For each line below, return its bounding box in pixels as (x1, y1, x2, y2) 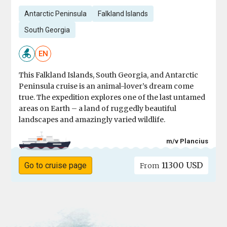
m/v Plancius (166, 137, 208, 145)
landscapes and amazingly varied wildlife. (19, 115, 166, 125)
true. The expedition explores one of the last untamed (19, 93, 206, 102)
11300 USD (159, 160, 203, 171)
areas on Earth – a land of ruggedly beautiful (19, 104, 177, 113)
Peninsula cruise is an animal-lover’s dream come (19, 82, 194, 91)
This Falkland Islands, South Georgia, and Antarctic (19, 70, 199, 80)
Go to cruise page (24, 161, 87, 171)
